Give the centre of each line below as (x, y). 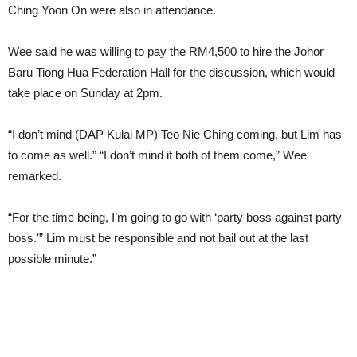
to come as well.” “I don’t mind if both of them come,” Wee (157, 155)
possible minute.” (52, 259)
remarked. (35, 176)
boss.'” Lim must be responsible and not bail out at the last (158, 238)
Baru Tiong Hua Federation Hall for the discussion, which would (171, 73)
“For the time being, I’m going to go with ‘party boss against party (175, 218)
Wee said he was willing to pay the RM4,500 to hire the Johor (166, 52)
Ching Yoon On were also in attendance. (112, 10)
